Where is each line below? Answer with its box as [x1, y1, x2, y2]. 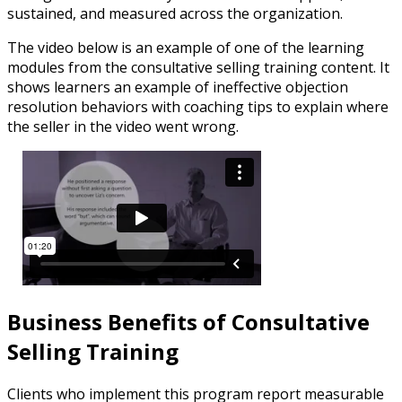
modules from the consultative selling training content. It [7, 57, 389, 77]
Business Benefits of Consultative [7, 307, 370, 337]
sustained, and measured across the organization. [7, 3, 343, 23]
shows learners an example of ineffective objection [7, 76, 348, 97]
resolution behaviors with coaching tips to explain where [7, 96, 389, 117]
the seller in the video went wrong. [7, 116, 239, 136]
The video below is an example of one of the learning [7, 37, 364, 57]
